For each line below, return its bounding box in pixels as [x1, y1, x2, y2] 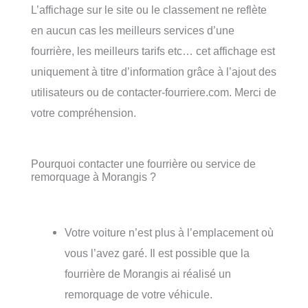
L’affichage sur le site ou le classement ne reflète [31, 3, 267, 16]
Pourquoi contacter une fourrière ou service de [31, 157, 256, 170]
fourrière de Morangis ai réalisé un [65, 267, 232, 280]
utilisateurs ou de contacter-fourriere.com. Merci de [31, 85, 276, 98]
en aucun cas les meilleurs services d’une [31, 23, 234, 36]
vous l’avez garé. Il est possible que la [65, 247, 250, 260]
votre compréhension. [31, 106, 136, 119]
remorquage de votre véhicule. [65, 288, 213, 301]
